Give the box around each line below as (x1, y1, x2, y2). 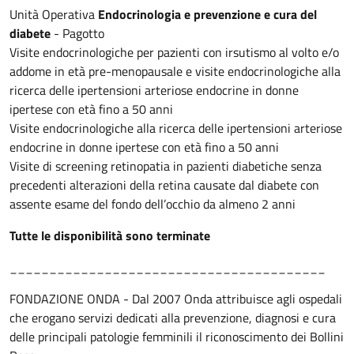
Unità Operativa (9, 4, 98, 24)
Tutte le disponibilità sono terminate (9, 225, 210, 245)
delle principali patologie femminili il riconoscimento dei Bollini (9, 326, 344, 346)
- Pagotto (51, 23, 104, 43)
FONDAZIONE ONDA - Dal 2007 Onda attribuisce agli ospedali (9, 288, 342, 308)
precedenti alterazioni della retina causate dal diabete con (9, 175, 319, 194)
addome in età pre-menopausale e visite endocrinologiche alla (9, 61, 341, 81)
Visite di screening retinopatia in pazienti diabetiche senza (9, 156, 322, 175)
